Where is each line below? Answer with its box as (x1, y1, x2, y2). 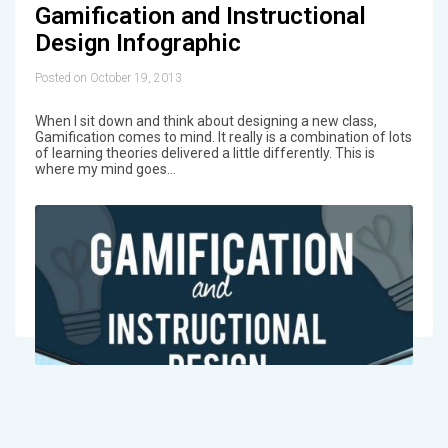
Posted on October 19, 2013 (34, 70, 182, 85)
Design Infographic (34, 28, 241, 57)
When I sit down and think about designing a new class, (34, 112, 377, 129)
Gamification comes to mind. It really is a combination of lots (34, 128, 412, 145)
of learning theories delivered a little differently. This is (34, 144, 375, 161)
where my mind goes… (34, 160, 176, 177)
